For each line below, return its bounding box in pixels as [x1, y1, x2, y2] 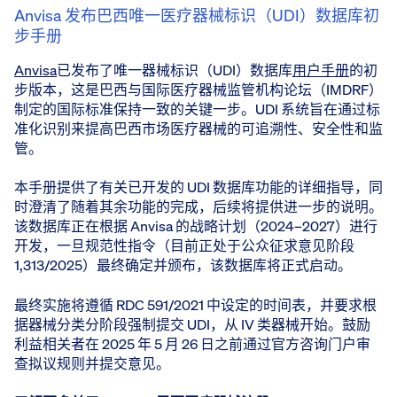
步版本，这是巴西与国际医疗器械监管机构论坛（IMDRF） [14, 79, 383, 99]
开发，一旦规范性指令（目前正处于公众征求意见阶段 [14, 236, 354, 256]
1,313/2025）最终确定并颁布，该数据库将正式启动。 [14, 255, 352, 276]
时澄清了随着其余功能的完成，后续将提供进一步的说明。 [14, 197, 383, 217]
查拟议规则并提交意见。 [14, 353, 170, 373]
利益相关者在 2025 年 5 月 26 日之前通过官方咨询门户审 [14, 333, 370, 354]
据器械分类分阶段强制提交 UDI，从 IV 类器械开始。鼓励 [14, 314, 370, 334]
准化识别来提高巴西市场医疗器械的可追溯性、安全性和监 [14, 118, 383, 138]
